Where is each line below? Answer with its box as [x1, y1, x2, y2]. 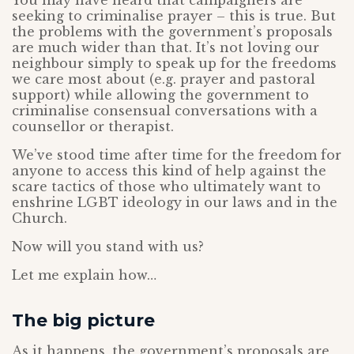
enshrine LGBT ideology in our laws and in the [12, 194, 337, 210]
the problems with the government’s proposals [12, 24, 333, 40]
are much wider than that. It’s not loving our [12, 40, 319, 55]
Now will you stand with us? [12, 239, 204, 254]
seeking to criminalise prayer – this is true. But [12, 8, 336, 24]
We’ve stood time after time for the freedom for [12, 147, 341, 163]
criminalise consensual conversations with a [12, 103, 318, 119]
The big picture [12, 310, 155, 331]
